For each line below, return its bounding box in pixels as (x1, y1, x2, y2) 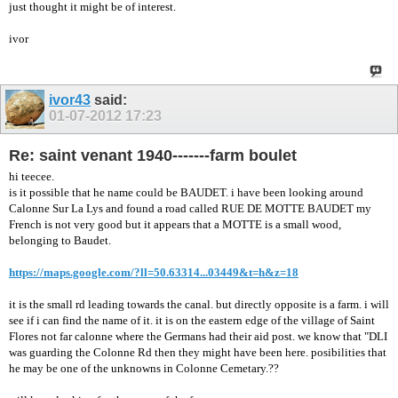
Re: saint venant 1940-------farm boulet (9, 146, 297, 164)
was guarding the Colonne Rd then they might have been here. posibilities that (9, 346, 386, 360)
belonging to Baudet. (9, 234, 111, 248)
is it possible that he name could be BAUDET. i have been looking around (9, 186, 363, 200)
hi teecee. (9, 170, 54, 184)
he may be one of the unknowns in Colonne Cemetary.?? (9, 362, 279, 376)
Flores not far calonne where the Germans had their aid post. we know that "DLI (9, 330, 387, 344)
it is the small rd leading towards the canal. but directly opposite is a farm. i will (9, 298, 389, 312)
